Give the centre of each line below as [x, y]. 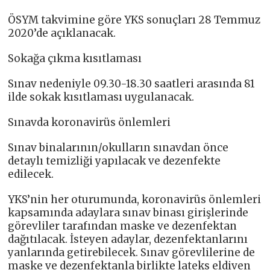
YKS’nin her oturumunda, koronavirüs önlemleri [135, 199]
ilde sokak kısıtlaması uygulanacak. [101, 97]
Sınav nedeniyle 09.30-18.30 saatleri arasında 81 [132, 83]
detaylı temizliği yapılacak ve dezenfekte [115, 161]
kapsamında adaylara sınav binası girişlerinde [128, 212]
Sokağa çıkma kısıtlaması [75, 58]
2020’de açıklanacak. [62, 33]
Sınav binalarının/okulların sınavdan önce [118, 147]
